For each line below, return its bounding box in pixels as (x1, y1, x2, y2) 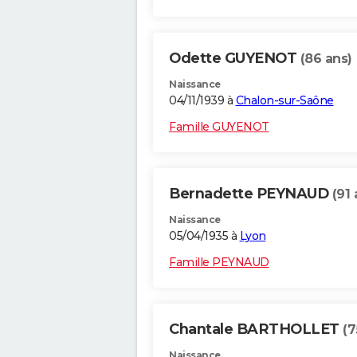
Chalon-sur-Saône (235, 93, 334, 108)
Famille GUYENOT (169, 120, 269, 135)
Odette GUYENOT (169, 49, 300, 68)
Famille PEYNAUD (169, 255, 269, 270)
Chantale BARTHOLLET (169, 320, 343, 339)
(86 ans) (300, 51, 352, 67)
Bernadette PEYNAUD (169, 185, 332, 203)
